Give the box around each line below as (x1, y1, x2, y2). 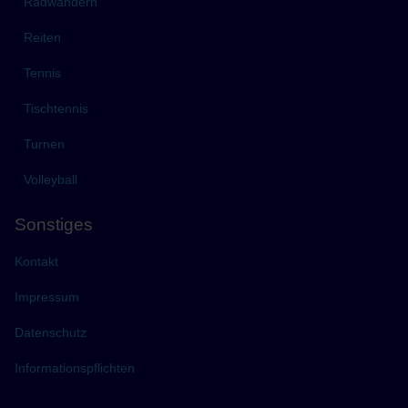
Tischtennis (24, 100, 89, 116)
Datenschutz (15, 324, 87, 340)
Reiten (24, 29, 62, 45)
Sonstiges (15, 214, 94, 234)
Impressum (15, 289, 80, 304)
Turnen (24, 136, 66, 151)
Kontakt (15, 253, 59, 269)
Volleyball (24, 171, 78, 187)
